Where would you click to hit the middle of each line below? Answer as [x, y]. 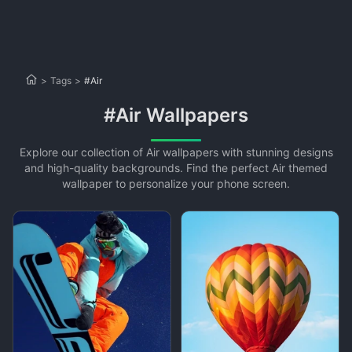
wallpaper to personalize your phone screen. [176, 183]
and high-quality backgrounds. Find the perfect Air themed [176, 168]
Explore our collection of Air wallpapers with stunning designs [176, 152]
